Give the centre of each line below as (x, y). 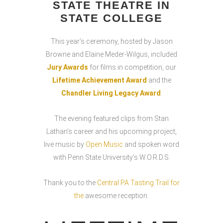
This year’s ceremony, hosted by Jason (111, 41)
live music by (65, 144)
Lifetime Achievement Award (99, 80)
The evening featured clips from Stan (111, 118)
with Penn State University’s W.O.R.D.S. (111, 157)
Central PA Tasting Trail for (138, 183)
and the (159, 80)
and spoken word (151, 144)
